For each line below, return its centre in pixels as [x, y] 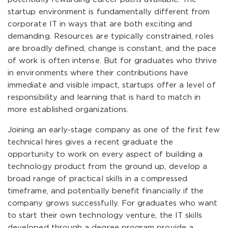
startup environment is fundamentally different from [109, 12]
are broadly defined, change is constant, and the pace [112, 49]
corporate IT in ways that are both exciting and [100, 24]
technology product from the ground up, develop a [108, 167]
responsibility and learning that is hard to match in [104, 97]
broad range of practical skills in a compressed [98, 179]
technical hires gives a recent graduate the [90, 142]
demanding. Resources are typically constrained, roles [111, 36]
